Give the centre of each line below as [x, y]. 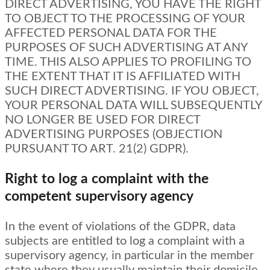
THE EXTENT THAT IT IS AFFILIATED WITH [123, 77]
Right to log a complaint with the [107, 179]
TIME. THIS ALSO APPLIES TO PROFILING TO [128, 62]
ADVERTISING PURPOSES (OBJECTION [114, 135]
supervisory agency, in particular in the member [129, 256]
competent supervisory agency [99, 196]
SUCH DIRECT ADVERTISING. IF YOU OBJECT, [132, 91]
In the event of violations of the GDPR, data [120, 227]
